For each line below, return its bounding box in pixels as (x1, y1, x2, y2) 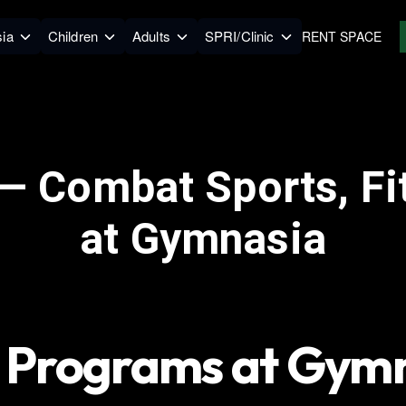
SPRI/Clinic (204, 26, 275, 45)
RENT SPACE (301, 26, 382, 45)
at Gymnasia (80, 213, 326, 265)
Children (47, 26, 98, 45)
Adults (131, 26, 170, 45)
